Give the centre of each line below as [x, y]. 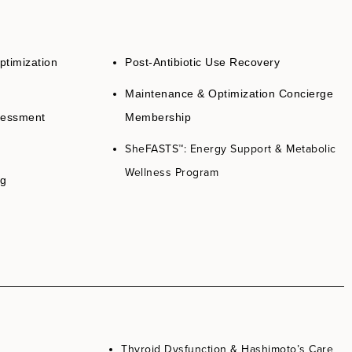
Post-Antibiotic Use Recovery [202, 62]
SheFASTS [152, 149]
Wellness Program [172, 172]
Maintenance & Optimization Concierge [229, 94]
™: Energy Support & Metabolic [257, 149]
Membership [158, 117]
